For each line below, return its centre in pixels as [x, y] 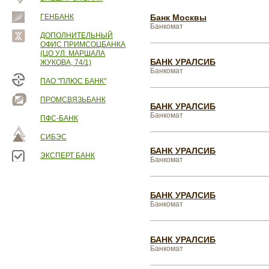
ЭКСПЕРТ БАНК [68, 156]
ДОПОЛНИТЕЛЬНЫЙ [77, 35]
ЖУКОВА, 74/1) [66, 62]
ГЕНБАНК [57, 17]
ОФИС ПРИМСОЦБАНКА [83, 44]
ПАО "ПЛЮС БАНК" [73, 81]
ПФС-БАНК [59, 118]
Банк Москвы [178, 18]
